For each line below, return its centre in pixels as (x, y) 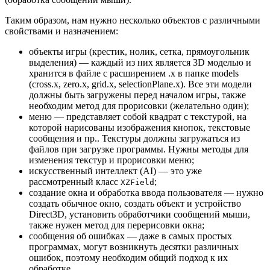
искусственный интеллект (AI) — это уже (115, 171)
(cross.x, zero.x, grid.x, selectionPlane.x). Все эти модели (140, 84)
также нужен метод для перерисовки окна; (117, 225)
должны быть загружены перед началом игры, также (137, 95)
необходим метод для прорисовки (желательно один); (139, 105)
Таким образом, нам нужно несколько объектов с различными (133, 20)
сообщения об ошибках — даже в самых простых (130, 236)
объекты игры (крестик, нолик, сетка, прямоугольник (139, 51)
